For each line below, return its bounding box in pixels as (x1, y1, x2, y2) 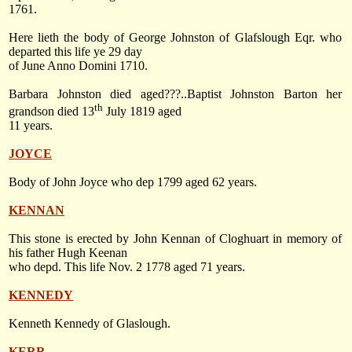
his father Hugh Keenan (9, 246, 127, 260)
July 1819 (103, 104, 155, 119)
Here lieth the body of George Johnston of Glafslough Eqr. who (9, 30, 342, 44)
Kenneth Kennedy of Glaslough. (9, 317, 170, 331)
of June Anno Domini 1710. (9, 58, 148, 72)
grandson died (9, 104, 82, 119)
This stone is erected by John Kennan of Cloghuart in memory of (9, 232, 342, 246)
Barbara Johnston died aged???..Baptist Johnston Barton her (9, 86, 342, 101)
